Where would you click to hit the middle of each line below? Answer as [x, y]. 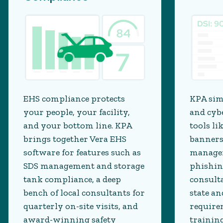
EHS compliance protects [74, 99]
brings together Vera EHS [75, 139]
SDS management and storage [84, 166]
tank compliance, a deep [72, 179]
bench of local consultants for [84, 193]
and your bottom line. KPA [78, 126]
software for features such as [82, 153]
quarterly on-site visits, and [81, 206]
